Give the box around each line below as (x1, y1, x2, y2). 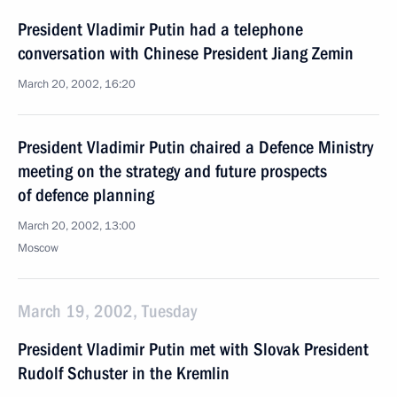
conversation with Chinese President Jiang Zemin (18, 43, 354, 64)
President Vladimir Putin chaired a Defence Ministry (18, 136, 373, 158)
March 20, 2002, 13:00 (18, 218, 136, 234)
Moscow (18, 240, 58, 256)
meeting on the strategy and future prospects (18, 160, 327, 182)
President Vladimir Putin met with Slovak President (18, 339, 369, 360)
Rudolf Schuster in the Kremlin (18, 362, 230, 384)
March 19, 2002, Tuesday (18, 300, 197, 322)
